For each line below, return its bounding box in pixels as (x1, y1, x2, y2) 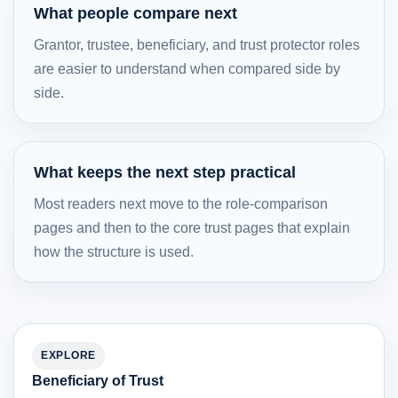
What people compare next (34, 4, 237, 22)
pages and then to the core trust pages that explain (34, 219, 350, 235)
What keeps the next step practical (34, 163, 296, 181)
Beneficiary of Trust (32, 372, 163, 388)
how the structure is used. (34, 243, 194, 259)
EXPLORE (41, 348, 97, 362)
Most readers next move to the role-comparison (34, 195, 328, 211)
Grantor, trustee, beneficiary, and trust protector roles (34, 36, 360, 52)
